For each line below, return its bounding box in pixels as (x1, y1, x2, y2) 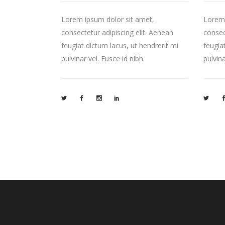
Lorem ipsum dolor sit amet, (61, 14, 154, 24)
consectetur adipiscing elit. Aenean (61, 27, 173, 37)
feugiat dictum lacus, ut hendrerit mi (61, 40, 178, 50)
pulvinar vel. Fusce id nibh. (61, 53, 145, 63)
